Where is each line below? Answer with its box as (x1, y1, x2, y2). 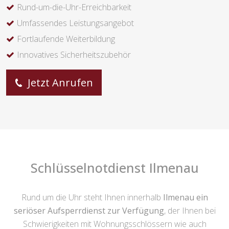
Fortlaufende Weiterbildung (17, 33, 115, 45)
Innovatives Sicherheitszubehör (17, 49, 131, 61)
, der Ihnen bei (164, 205, 216, 217)
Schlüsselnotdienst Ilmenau (30, 159, 199, 177)
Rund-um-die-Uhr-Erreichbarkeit (17, 2, 131, 13)
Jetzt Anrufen (25, 76, 93, 90)
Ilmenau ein (163, 192, 208, 203)
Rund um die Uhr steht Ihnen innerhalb (21, 192, 163, 203)
